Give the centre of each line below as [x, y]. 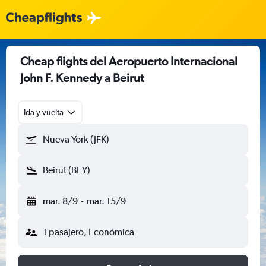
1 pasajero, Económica [88, 232]
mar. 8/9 [60, 201]
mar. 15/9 [106, 201]
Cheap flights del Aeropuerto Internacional [129, 61]
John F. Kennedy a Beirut [82, 77]
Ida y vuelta [44, 112]
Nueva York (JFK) [76, 139]
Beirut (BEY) [66, 170]
